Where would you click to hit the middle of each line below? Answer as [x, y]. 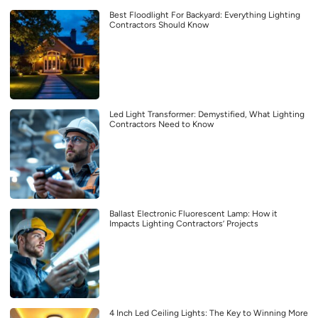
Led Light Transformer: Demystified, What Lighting [207, 115]
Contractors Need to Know [161, 125]
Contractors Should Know [159, 25]
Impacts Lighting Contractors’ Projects [184, 224]
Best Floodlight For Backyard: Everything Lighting [205, 15]
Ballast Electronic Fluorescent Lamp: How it [193, 214]
